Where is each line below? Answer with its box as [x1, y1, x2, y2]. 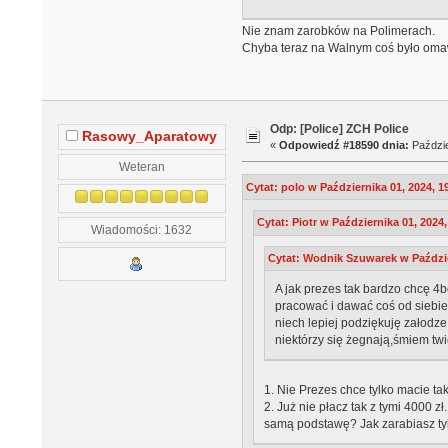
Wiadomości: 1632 [91, 223, 193, 237]
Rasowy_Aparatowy [82, 129, 218, 145]
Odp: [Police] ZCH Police [270, 122, 410, 137]
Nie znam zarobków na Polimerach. [241, 24, 435, 39]
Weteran [118, 160, 165, 174]
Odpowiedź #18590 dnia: [279, 139, 410, 152]
